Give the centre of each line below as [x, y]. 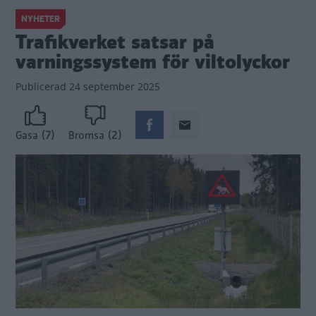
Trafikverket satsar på [115, 42]
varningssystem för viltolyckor [153, 62]
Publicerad [41, 86]
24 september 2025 [113, 86]
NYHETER [41, 19]
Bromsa [86, 136]
